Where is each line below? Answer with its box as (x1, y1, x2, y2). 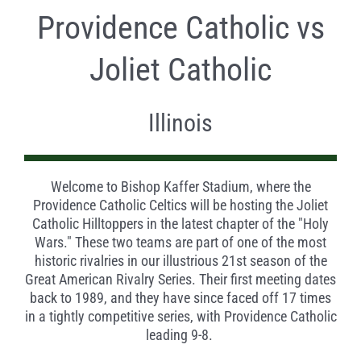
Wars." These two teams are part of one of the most (35, 234, 326, 251)
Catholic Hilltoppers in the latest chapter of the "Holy (32, 215, 329, 233)
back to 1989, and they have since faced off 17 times (30, 289, 331, 307)
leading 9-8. (145, 326, 213, 344)
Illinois (148, 109, 213, 138)
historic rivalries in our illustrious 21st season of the (34, 252, 327, 270)
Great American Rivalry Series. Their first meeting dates (25, 271, 336, 288)
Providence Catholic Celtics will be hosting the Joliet (33, 197, 328, 214)
